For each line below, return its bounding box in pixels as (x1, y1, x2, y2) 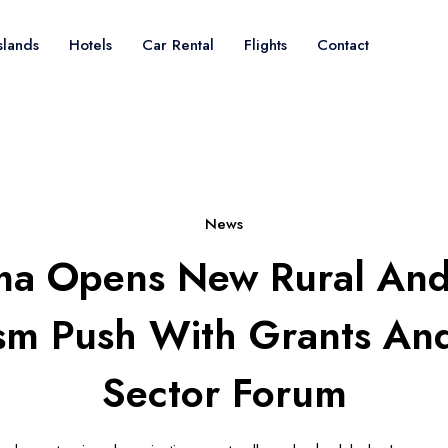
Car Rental (142, 34, 214, 56)
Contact (317, 34, 369, 56)
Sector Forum (101, 364, 347, 422)
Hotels (69, 34, 112, 56)
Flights (244, 34, 287, 56)
